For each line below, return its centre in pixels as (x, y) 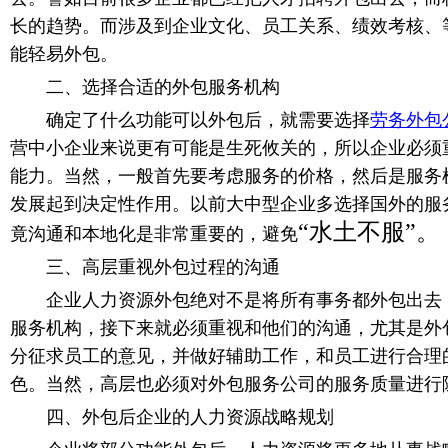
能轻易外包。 (64, 54)
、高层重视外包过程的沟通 (172, 267)
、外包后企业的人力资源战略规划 (199, 417)
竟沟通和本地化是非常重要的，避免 (154, 234)
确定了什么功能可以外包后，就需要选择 (190, 120)
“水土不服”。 (369, 232)
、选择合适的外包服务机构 (172, 87)
